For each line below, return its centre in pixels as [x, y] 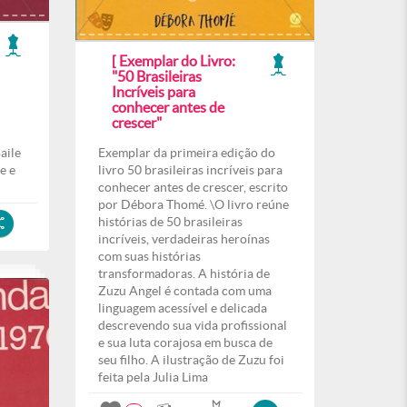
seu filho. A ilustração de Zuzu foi [191, 360]
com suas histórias [149, 256]
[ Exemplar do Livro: [174, 61]
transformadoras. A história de [184, 273]
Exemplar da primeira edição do [187, 153]
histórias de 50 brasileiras [170, 222]
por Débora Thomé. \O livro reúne [194, 204]
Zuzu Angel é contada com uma [185, 291]
